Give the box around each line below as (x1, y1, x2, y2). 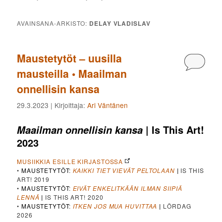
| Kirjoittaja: (49, 100, 88, 111)
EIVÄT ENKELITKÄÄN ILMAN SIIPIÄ (72, 183, 182, 192)
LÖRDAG (161, 201, 191, 210)
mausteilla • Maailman (17, 65, 127, 81)
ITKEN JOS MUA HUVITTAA (72, 201, 158, 210)
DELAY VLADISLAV (89, 18, 151, 28)
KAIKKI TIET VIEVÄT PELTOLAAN (72, 166, 175, 174)
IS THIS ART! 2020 (43, 192, 104, 201)
